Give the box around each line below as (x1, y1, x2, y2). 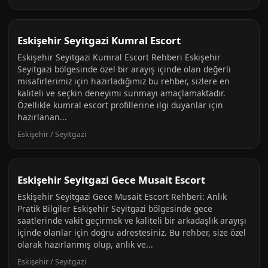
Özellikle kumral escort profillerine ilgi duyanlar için (17, 99, 223, 111)
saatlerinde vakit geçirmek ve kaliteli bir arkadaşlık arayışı (17, 215, 246, 226)
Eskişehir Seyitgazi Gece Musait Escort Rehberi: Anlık (17, 191, 227, 202)
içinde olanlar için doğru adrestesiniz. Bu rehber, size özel (17, 227, 246, 238)
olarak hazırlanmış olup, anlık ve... (17, 239, 153, 250)
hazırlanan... (17, 111, 67, 123)
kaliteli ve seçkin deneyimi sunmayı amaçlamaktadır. (17, 87, 226, 99)
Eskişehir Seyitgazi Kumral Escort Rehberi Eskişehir (17, 51, 221, 63)
